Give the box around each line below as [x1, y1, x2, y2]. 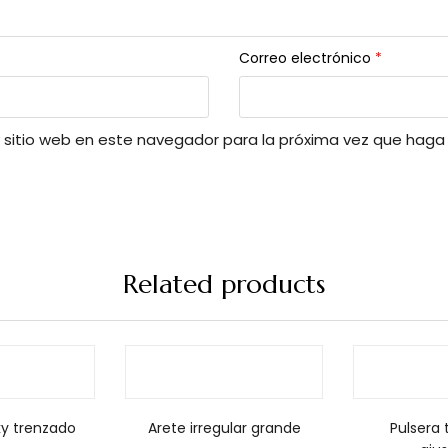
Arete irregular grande [147, 418, 301, 439]
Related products [123, 268, 325, 301]
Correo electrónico [239, 48, 375, 69]
